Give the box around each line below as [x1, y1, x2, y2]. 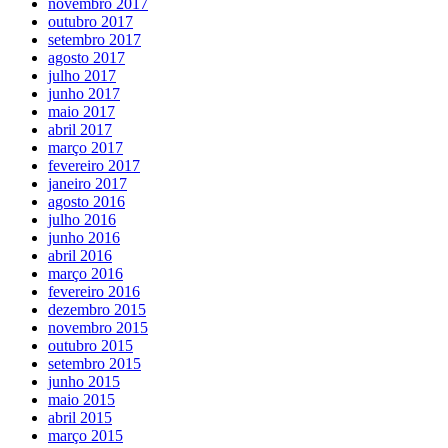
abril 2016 [48, 246, 112, 264]
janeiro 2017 [48, 174, 127, 192]
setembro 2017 [48, 30, 141, 48]
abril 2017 [48, 120, 112, 138]
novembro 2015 [48, 318, 148, 336]
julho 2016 [48, 210, 116, 228]
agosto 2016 [48, 192, 125, 210]
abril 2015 [48, 408, 112, 426]
